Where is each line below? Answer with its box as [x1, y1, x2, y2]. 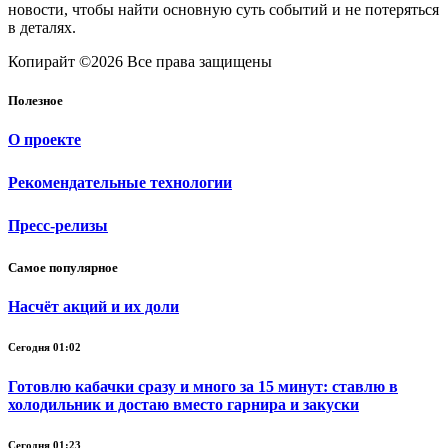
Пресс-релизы [8, 216, 108, 234]
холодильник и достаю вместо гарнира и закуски [8, 396, 359, 414]
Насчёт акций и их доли [8, 298, 179, 316]
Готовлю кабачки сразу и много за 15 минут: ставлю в [8, 378, 398, 396]
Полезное [8, 92, 63, 108]
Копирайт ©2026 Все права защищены [8, 52, 272, 70]
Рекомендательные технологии [8, 174, 232, 192]
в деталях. [8, 18, 76, 36]
